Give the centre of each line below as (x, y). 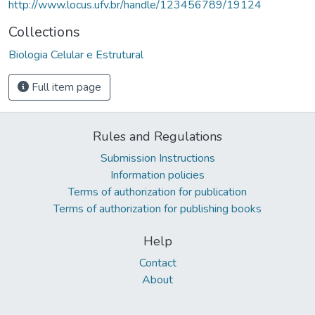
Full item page (65, 87)
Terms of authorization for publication (157, 192)
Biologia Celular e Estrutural (76, 54)
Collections (44, 32)
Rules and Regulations (157, 136)
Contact (157, 263)
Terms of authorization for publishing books (157, 208)
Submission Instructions (157, 158)
